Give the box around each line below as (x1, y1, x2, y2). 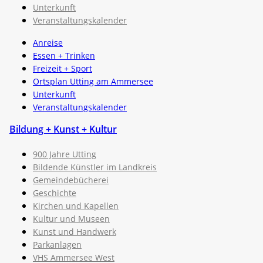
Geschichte (33, 187, 76, 198)
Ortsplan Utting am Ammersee (33, 75, 153, 87)
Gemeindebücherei (33, 174, 109, 186)
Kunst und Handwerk (33, 225, 116, 237)
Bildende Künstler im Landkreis (33, 161, 157, 173)
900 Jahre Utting (33, 148, 96, 160)
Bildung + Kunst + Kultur (9, 122, 117, 136)
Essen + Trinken (33, 49, 95, 61)
